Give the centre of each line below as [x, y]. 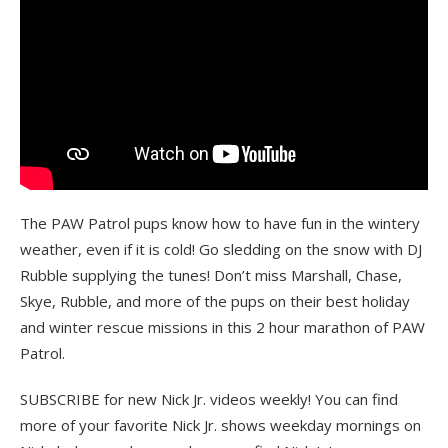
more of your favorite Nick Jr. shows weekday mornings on [220, 424]
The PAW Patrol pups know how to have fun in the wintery [220, 222]
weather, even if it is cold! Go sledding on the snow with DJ [221, 248]
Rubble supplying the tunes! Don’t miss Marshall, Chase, [211, 274]
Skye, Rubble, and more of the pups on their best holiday [215, 300]
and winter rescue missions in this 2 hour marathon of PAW [222, 326]
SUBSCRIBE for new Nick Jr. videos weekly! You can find [209, 398]
